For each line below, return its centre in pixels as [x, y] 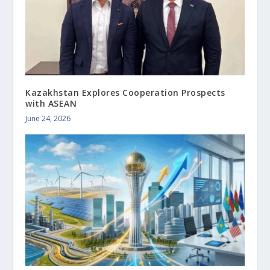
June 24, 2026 [48, 118]
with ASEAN [51, 103]
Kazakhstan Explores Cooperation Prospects [125, 92]
